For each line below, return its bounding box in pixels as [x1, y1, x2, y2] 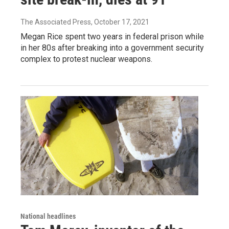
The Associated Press [20, 17, 91, 26]
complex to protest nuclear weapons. [20, 54, 152, 64]
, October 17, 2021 [91, 17, 149, 26]
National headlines [20, 212, 76, 220]
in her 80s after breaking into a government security [20, 42, 204, 53]
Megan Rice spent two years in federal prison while [20, 31, 204, 41]
